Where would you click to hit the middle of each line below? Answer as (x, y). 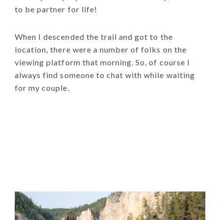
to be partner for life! (56, 9)
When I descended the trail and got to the (94, 36)
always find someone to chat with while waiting (105, 75)
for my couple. (42, 87)
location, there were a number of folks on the (101, 49)
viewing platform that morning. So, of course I (102, 62)
